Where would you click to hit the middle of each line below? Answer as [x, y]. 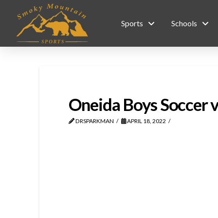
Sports [132, 23]
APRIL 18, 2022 [146, 121]
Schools [184, 23]
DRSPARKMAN [94, 121]
